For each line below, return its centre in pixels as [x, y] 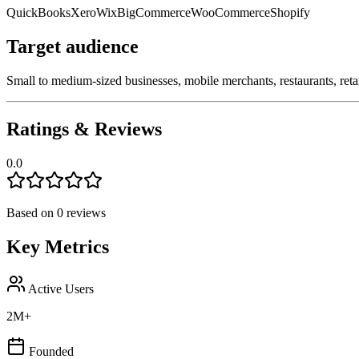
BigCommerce [154, 13]
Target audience [73, 47]
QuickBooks [38, 13]
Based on [32, 212]
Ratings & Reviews [84, 129]
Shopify [290, 13]
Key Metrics [58, 246]
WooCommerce [230, 13]
